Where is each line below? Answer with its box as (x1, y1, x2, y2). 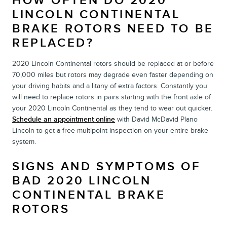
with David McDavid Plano (115, 115, 198, 124)
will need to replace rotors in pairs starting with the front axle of (12, 92, 211, 101)
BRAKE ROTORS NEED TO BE (12, 21, 214, 36)
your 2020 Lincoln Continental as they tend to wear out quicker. (12, 103, 212, 112)
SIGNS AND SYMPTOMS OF (12, 159, 201, 174)
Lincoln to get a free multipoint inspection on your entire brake (12, 126, 208, 135)
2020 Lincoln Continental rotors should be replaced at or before (12, 59, 214, 68)
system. (12, 137, 36, 146)
